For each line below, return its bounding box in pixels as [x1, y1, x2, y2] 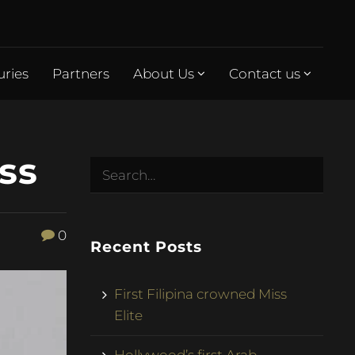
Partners [52, 66, 109, 82]
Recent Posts [90, 238, 203, 256]
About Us [132, 66, 197, 82]
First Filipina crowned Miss [114, 285, 288, 302]
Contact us [228, 66, 303, 82]
